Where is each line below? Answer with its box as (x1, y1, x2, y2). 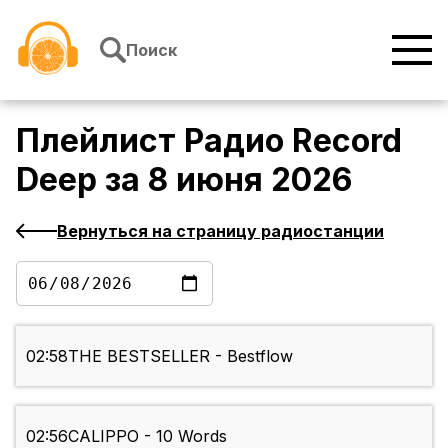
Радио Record (184, 121, 402, 161)
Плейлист (16, 121, 184, 161)
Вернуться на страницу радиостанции (57, 220, 384, 241)
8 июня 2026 (148, 160, 352, 200)
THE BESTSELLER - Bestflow (68, 346, 293, 367)
